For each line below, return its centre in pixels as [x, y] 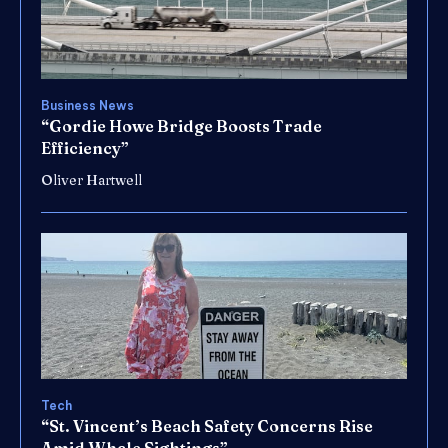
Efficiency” [85, 147]
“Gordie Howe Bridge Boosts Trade [181, 125]
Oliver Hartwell [91, 179]
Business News [87, 105]
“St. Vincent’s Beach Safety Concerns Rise [207, 426]
